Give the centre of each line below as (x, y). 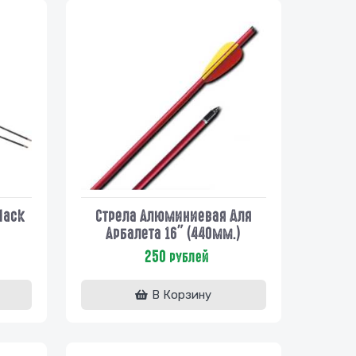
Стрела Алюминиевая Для (173, 216)
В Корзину (182, 294)
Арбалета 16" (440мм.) (174, 233)
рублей (187, 257)
